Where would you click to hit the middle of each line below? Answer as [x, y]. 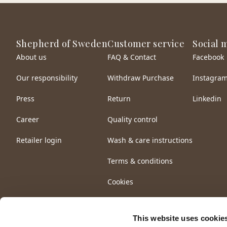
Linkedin [207, 99]
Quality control [133, 120]
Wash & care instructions [150, 140]
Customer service [146, 44]
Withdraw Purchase [141, 78]
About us [31, 57]
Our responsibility [47, 78]
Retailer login [39, 140]
